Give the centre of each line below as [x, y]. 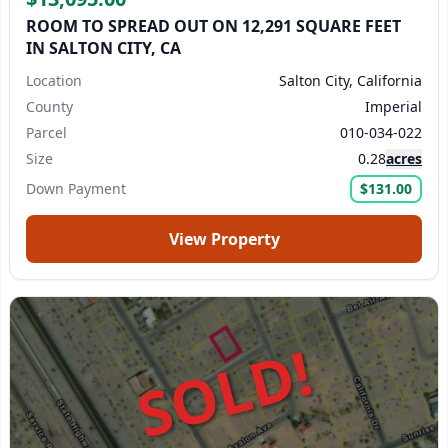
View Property [224, 239]
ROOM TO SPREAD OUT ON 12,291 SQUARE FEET [213, 26]
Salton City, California [350, 80]
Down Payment [76, 188]
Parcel [46, 132]
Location [54, 80]
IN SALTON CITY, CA [103, 48]
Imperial [393, 106]
